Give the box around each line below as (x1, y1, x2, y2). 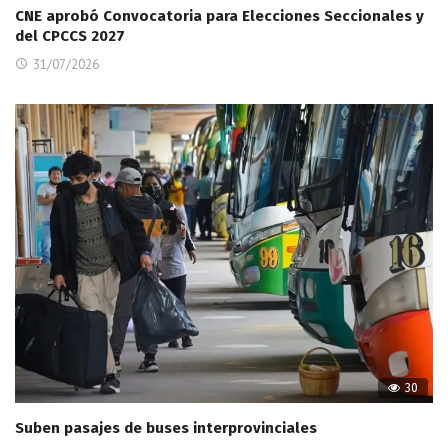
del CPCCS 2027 (15, 26, 125, 45)
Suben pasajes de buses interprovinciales (15, 418, 317, 437)
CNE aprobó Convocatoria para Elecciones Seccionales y (15, 6, 424, 25)
